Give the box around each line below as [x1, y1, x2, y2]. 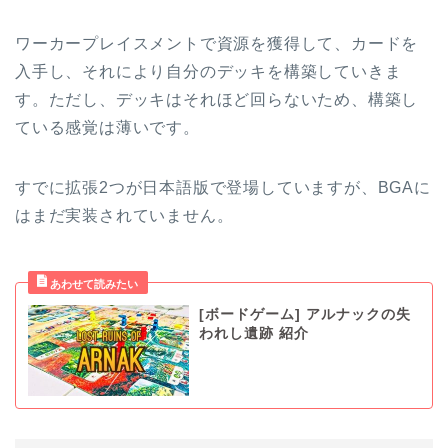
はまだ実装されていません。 [15, 207, 234, 225]
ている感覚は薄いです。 [15, 119, 200, 137]
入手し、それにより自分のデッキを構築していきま [15, 63, 402, 81]
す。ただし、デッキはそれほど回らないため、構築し [15, 91, 419, 109]
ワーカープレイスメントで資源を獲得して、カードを [15, 35, 419, 53]
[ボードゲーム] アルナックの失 [198, 307, 411, 323]
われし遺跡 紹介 [198, 326, 309, 342]
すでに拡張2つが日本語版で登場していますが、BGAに [15, 179, 431, 197]
